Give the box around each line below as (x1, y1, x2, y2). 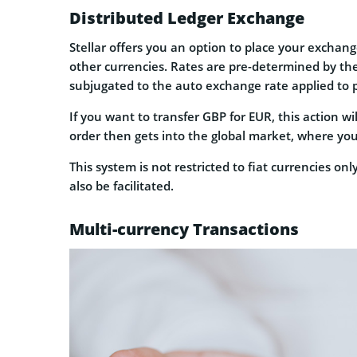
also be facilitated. (69, 177, 174, 194)
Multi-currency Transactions (69, 218, 299, 240)
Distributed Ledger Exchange (69, 6, 304, 29)
